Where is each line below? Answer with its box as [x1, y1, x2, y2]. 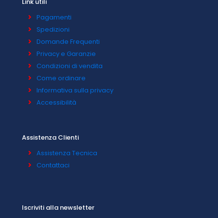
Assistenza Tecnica [36, 148, 97, 158]
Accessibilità [36, 98, 76, 107]
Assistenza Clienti [22, 133, 79, 142]
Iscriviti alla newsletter [22, 203, 94, 212]
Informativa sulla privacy [36, 86, 113, 95]
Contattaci [36, 161, 70, 170]
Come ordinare [36, 73, 86, 83]
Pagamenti [36, 13, 72, 22]
